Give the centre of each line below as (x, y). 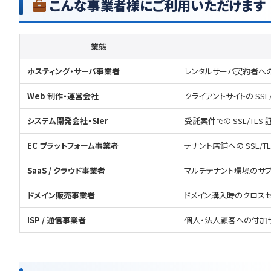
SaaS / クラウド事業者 (66, 170)
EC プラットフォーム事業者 (73, 145)
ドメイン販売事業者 (61, 195)
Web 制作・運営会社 (63, 96)
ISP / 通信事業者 (57, 220)
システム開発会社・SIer (68, 121)
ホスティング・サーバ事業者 (73, 71)
